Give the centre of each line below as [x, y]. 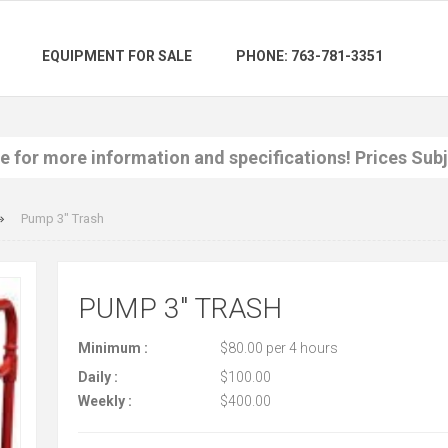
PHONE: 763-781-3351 [309, 56]
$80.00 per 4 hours [278, 348]
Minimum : [112, 348]
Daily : [97, 377]
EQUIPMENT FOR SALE [117, 56]
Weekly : [104, 401]
